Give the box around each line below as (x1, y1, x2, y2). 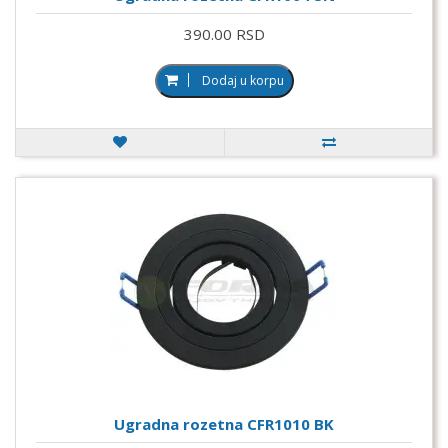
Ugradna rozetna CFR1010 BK (114, 413, 334, 434)
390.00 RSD (183, 23, 265, 44)
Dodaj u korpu (201, 71, 284, 89)
